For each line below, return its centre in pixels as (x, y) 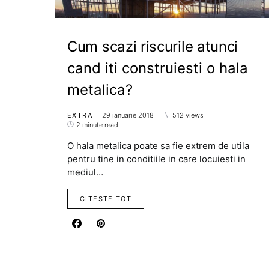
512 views (188, 115)
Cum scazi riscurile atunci (153, 46)
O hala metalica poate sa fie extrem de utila (158, 145)
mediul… (85, 172)
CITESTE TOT (106, 198)
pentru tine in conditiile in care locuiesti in (156, 159)
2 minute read (97, 125)
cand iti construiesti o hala (158, 68)
